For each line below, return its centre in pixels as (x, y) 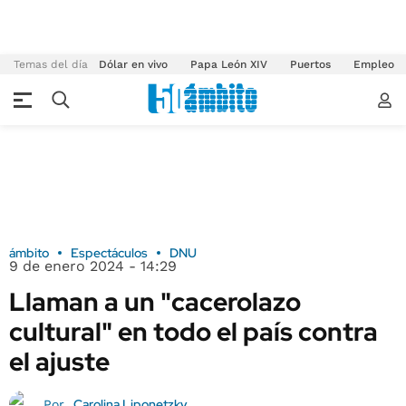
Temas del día (51, 64)
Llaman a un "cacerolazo (155, 302)
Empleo (374, 64)
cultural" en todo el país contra (193, 332)
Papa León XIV (229, 64)
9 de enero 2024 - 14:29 (93, 266)
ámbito (29, 253)
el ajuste (59, 362)
